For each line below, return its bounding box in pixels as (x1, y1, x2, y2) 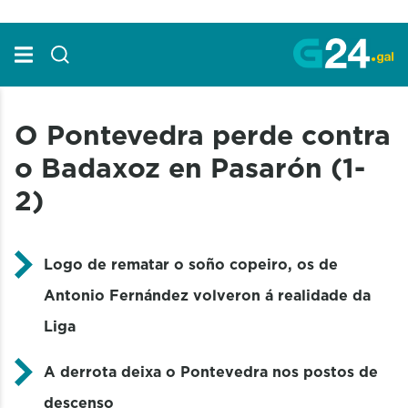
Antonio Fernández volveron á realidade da (44, 284, 371, 305)
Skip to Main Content (6, 8, 153, 26)
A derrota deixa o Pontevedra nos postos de (44, 361, 378, 382)
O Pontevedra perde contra (15, 115, 391, 154)
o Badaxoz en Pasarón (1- (15, 148, 365, 187)
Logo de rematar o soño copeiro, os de (44, 253, 338, 274)
